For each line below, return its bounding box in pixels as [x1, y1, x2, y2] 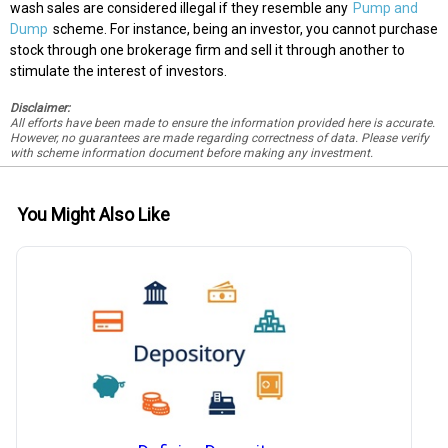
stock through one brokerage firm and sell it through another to [10, 42, 405, 59]
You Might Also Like [17, 205, 170, 226]
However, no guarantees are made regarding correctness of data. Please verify [10, 131, 429, 146]
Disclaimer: [10, 101, 70, 116]
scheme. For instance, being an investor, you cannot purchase [50, 21, 438, 38]
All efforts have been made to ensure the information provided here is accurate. [10, 116, 435, 131]
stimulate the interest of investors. [10, 63, 227, 80]
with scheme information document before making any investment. [10, 146, 373, 161]
